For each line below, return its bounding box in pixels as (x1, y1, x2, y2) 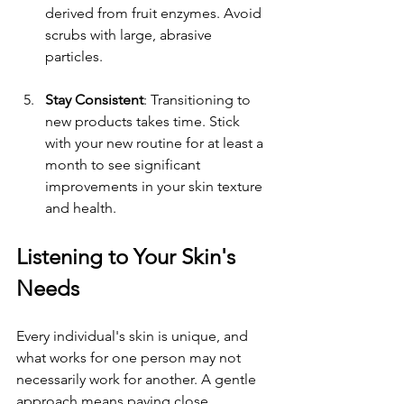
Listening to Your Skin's (16, 243, 241, 270)
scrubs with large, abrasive (45, 25, 216, 43)
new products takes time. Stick (45, 112, 243, 130)
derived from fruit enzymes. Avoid (45, 4, 265, 22)
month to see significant (45, 155, 204, 173)
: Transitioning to (143, 90, 254, 108)
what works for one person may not (16, 348, 244, 366)
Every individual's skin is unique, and (16, 326, 252, 344)
